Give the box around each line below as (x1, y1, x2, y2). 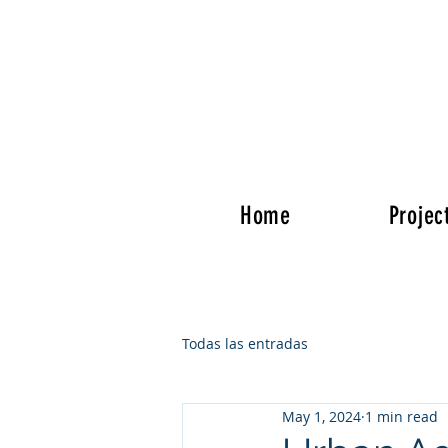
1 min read (365, 406, 438, 426)
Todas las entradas (182, 333, 308, 353)
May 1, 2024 (282, 406, 361, 426)
